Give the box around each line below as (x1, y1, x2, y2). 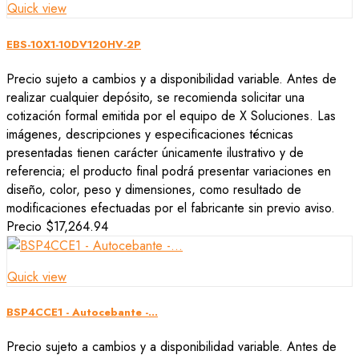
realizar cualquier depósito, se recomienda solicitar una (6, 87, 305, 107)
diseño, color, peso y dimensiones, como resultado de (6, 179, 301, 199)
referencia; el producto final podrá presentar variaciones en (6, 161, 331, 180)
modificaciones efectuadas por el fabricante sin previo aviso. (6, 198, 335, 217)
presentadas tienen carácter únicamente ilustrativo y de (6, 143, 304, 162)
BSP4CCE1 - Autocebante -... (6, 304, 158, 320)
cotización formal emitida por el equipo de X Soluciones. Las (6, 106, 336, 125)
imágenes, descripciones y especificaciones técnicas (6, 124, 293, 143)
